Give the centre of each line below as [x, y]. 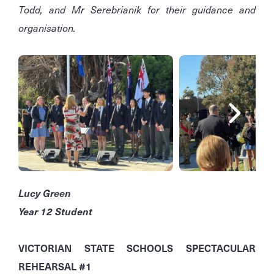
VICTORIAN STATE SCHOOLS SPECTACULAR [137, 248]
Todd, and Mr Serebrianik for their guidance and [137, 9]
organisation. [47, 28]
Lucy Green [45, 193]
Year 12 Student [57, 211]
